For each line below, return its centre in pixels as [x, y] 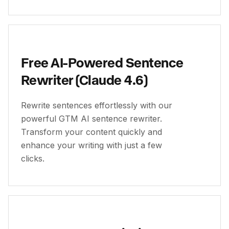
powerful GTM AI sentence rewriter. [91, 119]
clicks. [33, 158]
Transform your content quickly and [91, 132]
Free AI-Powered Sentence [102, 62]
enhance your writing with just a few [91, 145]
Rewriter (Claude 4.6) [84, 79]
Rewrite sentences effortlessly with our [97, 105]
